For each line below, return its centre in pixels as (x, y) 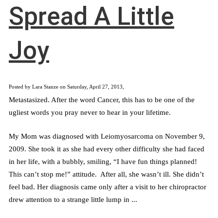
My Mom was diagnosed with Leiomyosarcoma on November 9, (107, 136)
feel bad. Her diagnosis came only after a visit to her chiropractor (108, 186)
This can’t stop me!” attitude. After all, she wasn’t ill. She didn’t (106, 174)
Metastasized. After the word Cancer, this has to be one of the (102, 99)
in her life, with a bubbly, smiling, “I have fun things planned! (103, 161)
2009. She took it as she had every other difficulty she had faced (107, 148)
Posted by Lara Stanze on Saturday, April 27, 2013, (66, 86)
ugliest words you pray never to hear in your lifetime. (90, 112)
